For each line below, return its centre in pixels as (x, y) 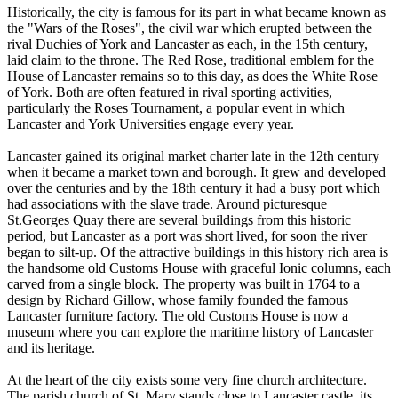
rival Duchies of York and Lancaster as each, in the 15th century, (187, 44)
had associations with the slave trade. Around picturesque (167, 203)
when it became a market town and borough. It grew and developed (196, 171)
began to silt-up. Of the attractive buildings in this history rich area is (198, 251)
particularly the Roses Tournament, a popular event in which (176, 107)
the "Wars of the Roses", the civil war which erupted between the (190, 28)
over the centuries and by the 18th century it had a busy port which (194, 187)
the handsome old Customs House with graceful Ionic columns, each (199, 267)
